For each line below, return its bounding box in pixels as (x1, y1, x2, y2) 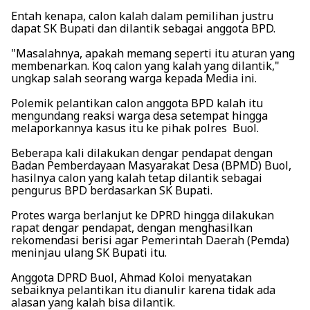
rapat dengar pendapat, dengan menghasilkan (11, 220, 253, 236)
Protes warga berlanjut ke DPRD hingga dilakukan (11, 208, 274, 224)
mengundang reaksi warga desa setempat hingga (11, 108, 268, 124)
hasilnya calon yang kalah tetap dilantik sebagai (11, 170, 262, 186)
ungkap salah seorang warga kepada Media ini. (11, 71, 257, 86)
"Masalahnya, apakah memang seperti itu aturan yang (11, 46, 295, 62)
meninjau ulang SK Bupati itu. (11, 245, 167, 261)
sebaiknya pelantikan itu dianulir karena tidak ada (11, 282, 275, 298)
